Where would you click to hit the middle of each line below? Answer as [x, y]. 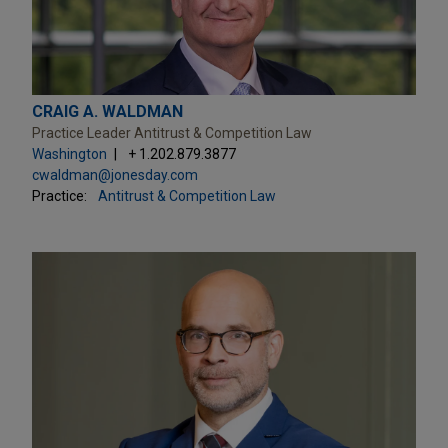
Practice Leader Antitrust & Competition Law [172, 132]
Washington [69, 153]
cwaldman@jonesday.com [115, 174]
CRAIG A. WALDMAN [107, 111]
